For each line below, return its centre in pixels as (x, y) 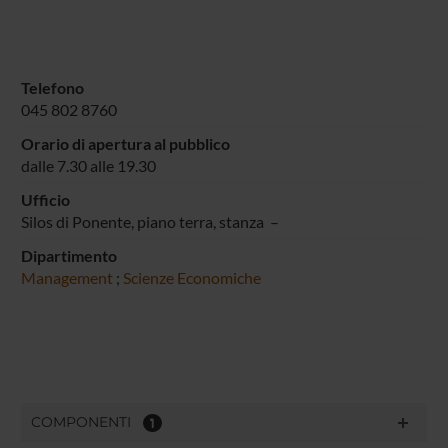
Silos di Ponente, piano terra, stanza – (151, 221)
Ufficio (45, 199)
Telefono (52, 87)
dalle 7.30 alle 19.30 (88, 165)
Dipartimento (68, 255)
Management (68, 277)
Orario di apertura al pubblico (125, 143)
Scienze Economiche (191, 277)
